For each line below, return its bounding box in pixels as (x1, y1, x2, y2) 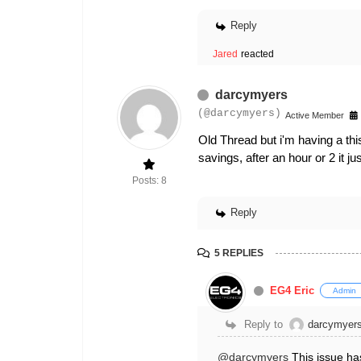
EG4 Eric (270, 284, 314, 297)
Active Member (285, 110, 344, 120)
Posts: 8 (131, 175, 167, 186)
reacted (241, 48, 274, 60)
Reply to (244, 318, 283, 331)
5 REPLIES (214, 247, 263, 259)
